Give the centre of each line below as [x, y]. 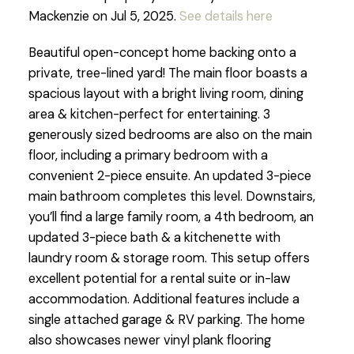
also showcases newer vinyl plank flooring [149, 340]
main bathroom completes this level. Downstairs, [171, 196]
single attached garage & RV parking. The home [166, 319]
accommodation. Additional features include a [164, 299]
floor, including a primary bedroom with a [148, 155]
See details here [226, 16]
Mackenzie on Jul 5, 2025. [104, 16]
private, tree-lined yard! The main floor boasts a [168, 73]
